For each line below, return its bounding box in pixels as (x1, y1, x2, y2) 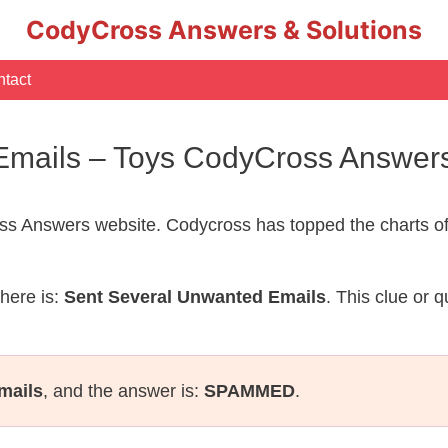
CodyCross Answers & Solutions (26, 15, 422, 45)
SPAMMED (204, 381, 295, 401)
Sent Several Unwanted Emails (64, 287, 326, 307)
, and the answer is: (43, 381, 204, 401)
